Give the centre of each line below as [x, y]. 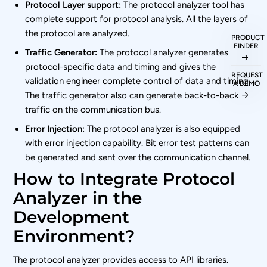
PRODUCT [248, 37]
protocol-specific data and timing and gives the [121, 66]
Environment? [74, 236]
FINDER [246, 45]
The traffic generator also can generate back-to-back [132, 95]
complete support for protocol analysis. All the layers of [137, 19]
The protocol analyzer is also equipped [163, 128]
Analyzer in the [78, 198]
